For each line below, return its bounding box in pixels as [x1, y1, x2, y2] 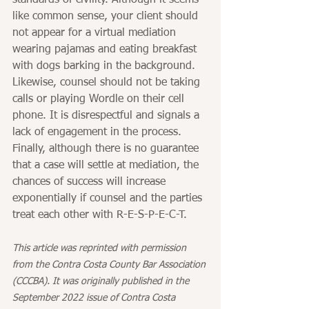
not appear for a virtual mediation [12, 28, 179, 39]
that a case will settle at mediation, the [12, 160, 202, 172]
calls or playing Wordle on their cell [12, 94, 188, 106]
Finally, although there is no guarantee [12, 143, 202, 155]
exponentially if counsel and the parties [12, 193, 206, 205]
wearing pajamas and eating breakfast [12, 44, 200, 56]
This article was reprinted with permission [12, 243, 189, 254]
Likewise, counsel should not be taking [12, 77, 203, 89]
